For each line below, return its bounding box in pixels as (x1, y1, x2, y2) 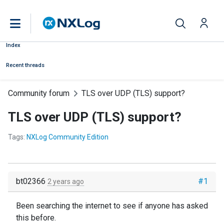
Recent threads (6, 62, 44, 68)
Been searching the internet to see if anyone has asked (16, 201, 208, 210)
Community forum (8, 88, 69, 98)
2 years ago (47, 177, 84, 185)
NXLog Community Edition (26, 133, 108, 141)
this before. (16, 213, 56, 222)
